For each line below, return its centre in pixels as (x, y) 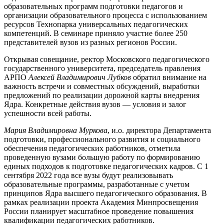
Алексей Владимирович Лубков (80, 77)
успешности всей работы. (48, 113)
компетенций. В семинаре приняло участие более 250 (96, 33)
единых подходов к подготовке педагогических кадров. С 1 (106, 166)
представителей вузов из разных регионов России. (90, 42)
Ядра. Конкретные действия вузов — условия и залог (95, 104)
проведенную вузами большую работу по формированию (102, 157)
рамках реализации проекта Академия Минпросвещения (101, 202)
